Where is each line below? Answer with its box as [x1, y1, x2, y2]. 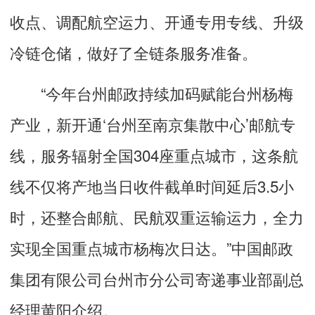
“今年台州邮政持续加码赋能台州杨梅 [10, 81, 293, 104]
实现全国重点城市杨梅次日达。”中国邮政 [10, 236, 293, 259]
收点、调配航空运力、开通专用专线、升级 [10, 9, 304, 32]
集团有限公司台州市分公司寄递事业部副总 [10, 266, 304, 290]
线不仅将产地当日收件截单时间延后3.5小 [10, 174, 294, 197]
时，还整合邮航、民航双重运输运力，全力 [10, 205, 304, 228]
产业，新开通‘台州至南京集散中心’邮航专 [10, 112, 295, 135]
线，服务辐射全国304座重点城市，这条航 [10, 143, 298, 166]
